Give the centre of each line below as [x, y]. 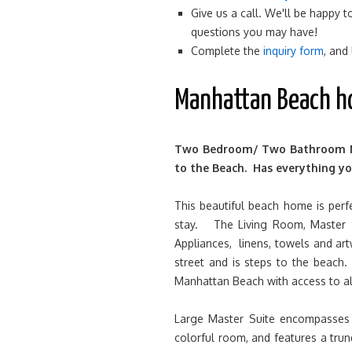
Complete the [227, 51]
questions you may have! [254, 32]
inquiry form [293, 51]
